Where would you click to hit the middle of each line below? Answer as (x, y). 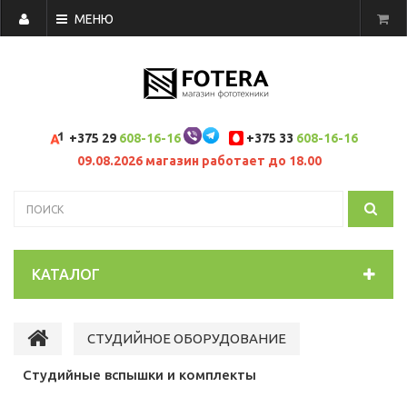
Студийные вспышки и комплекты (139, 375)
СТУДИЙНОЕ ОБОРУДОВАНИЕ (187, 338)
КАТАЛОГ (66, 274)
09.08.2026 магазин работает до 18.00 (199, 161)
